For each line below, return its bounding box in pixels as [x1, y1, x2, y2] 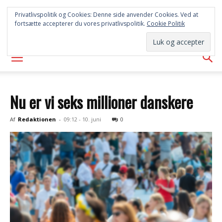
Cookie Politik [147, 19, 185, 28]
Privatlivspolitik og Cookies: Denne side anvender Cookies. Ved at [15, 10, 198, 19]
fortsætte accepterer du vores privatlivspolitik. [15, 19, 147, 28]
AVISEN [91, 24, 131, 36]
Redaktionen [18, 115, 56, 123]
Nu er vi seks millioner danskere [10, 90, 193, 113]
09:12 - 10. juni [64, 115, 101, 123]
